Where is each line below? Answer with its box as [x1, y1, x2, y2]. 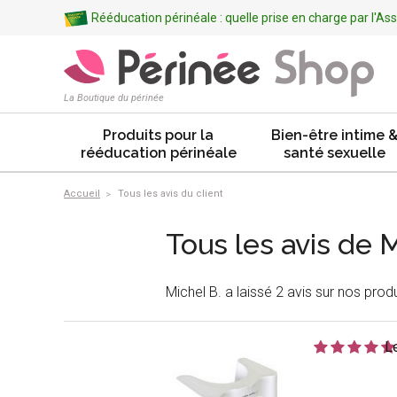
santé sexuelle [284, 144, 385, 161]
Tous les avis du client [115, 188, 222, 199]
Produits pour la [103, 127, 214, 144]
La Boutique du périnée [64, 92, 164, 105]
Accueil [64, 188, 100, 199]
